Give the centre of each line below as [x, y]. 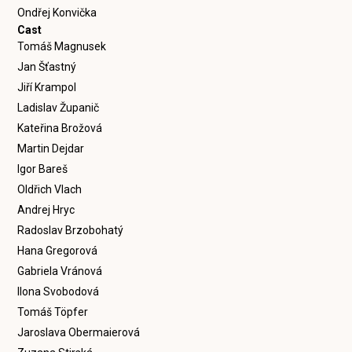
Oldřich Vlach [50, 189]
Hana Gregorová [58, 251]
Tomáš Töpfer [53, 312]
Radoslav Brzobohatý [71, 230]
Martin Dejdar [51, 148]
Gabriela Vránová [60, 271]
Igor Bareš [43, 169]
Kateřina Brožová [60, 128]
